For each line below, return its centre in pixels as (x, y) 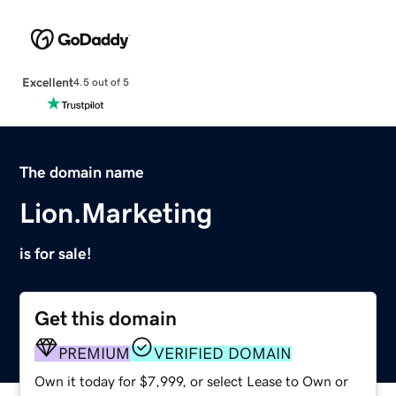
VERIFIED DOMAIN (223, 353)
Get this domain (106, 318)
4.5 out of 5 (101, 83)
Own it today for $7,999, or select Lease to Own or (192, 381)
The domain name (82, 172)
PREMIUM (95, 353)
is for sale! (56, 253)
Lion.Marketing (116, 213)
